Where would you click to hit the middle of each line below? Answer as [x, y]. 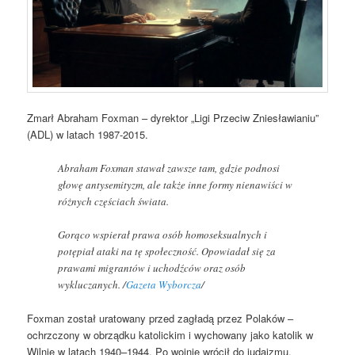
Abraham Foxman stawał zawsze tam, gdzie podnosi [169, 168]
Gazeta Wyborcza [164, 284]
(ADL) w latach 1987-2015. [88, 135]
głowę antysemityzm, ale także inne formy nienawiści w [176, 184]
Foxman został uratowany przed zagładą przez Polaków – [160, 318]
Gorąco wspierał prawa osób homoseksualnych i [163, 234]
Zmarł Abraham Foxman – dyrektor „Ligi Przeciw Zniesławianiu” [173, 118]
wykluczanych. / [92, 284]
